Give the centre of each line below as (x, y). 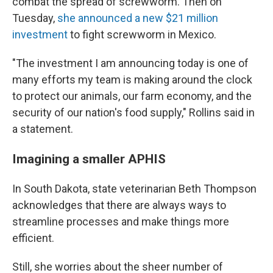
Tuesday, (35, 18)
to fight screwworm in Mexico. (142, 34)
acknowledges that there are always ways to (119, 205)
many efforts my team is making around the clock (132, 80)
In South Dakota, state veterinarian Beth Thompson (134, 189)
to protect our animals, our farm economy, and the (132, 96)
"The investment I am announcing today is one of (130, 63)
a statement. (43, 129)
